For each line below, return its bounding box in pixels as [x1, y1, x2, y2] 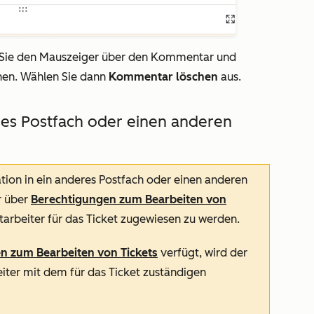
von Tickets [95, 246, 158, 259]
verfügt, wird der [158, 246, 247, 259]
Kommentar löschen [109, 70, 218, 83]
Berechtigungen [31, 193, 119, 206]
